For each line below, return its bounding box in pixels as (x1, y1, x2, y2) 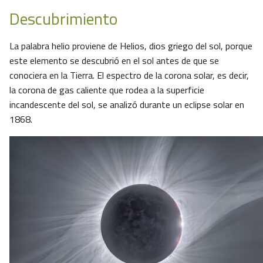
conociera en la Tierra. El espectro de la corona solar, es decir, (9, 68, 249, 83)
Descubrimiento (9, 6, 117, 32)
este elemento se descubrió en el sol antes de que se (9, 53, 219, 68)
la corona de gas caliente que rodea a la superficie (9, 83, 204, 97)
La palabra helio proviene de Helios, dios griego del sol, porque (9, 39, 252, 53)
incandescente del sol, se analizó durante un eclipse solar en (9, 97, 244, 112)
